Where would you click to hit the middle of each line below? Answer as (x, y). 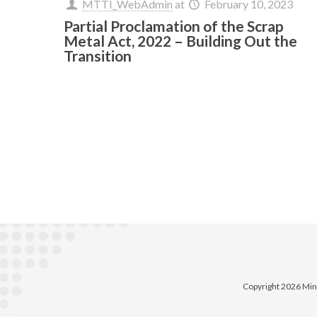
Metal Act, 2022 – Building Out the (181, 40)
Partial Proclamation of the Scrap (174, 25)
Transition (98, 55)
